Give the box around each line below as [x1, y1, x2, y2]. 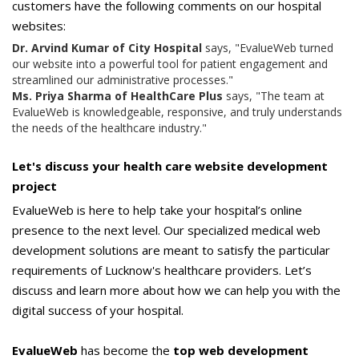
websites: [12, 18, 66, 34]
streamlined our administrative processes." [12, 72, 233, 87]
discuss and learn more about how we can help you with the [12, 282, 341, 298]
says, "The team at [226, 88, 325, 103]
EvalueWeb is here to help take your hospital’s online [12, 202, 302, 218]
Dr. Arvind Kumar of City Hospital [12, 40, 202, 55]
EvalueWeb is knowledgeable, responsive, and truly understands [12, 104, 342, 119]
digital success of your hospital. [12, 302, 184, 318]
